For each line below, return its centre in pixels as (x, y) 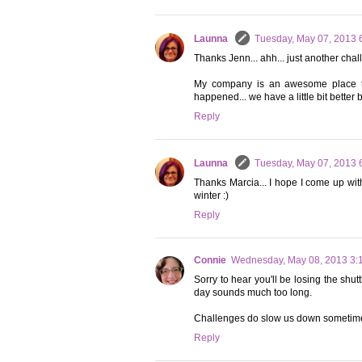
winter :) (211, 196)
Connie (210, 261)
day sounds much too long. (253, 293)
